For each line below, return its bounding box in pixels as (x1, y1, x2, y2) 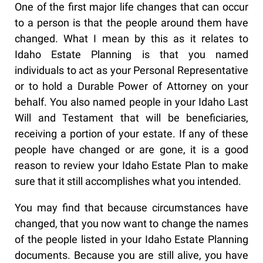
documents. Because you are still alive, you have (15, 249, 248, 262)
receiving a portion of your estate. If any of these (15, 127, 248, 140)
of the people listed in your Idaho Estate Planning (15, 233, 248, 246)
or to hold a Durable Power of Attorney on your (15, 80, 248, 93)
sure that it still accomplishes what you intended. (15, 175, 241, 188)
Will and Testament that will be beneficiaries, (15, 112, 248, 124)
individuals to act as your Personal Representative (15, 64, 248, 77)
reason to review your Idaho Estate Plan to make (15, 159, 248, 172)
